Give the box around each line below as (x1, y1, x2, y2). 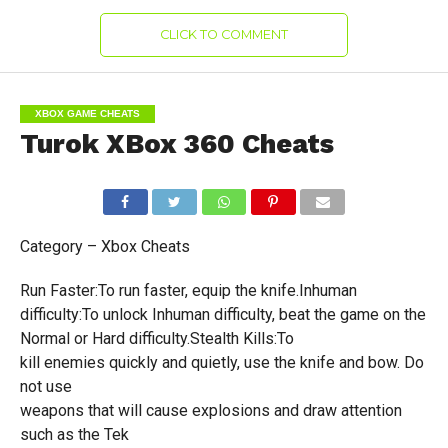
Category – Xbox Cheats (19, 237, 190, 256)
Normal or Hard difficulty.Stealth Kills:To (19, 329, 294, 348)
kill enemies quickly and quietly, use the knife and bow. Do (19, 353, 424, 372)
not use (19, 377, 72, 396)
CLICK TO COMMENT (159, 27, 288, 42)
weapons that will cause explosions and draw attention (19, 401, 402, 420)
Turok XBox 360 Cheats (19, 128, 334, 160)
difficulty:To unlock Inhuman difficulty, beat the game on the (19, 305, 426, 324)
